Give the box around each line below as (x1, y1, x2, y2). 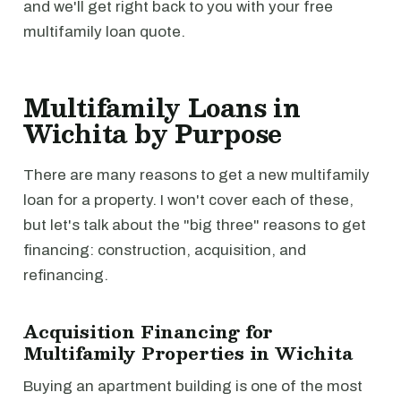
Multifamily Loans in (23, 87, 301, 128)
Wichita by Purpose (23, 113, 283, 154)
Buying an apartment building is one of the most (23, 378, 363, 395)
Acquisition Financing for (23, 317, 274, 346)
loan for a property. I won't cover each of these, (23, 192, 354, 209)
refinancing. (23, 267, 108, 284)
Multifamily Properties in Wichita (23, 338, 353, 367)
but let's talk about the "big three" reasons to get (23, 217, 366, 234)
